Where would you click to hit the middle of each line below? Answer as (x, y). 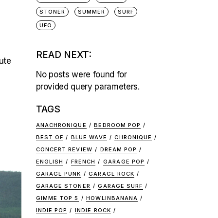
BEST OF (50, 137)
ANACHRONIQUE (61, 125)
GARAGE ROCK (112, 174)
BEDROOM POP (118, 125)
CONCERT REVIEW (64, 149)
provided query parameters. (88, 87)
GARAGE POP (124, 162)
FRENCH (83, 162)
